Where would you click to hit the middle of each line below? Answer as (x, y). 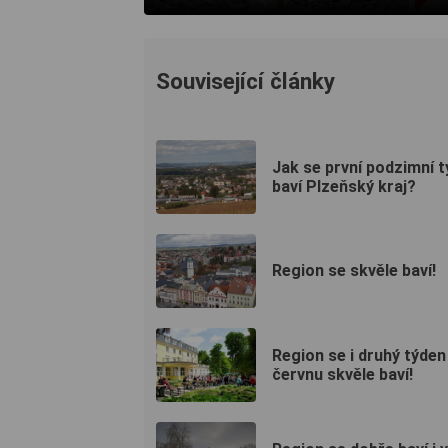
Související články (245, 80)
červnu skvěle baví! (342, 374)
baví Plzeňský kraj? (344, 186)
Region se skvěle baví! (354, 271)
